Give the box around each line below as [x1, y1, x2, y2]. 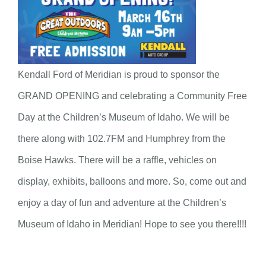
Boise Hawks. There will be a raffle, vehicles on [18, 155, 217, 166]
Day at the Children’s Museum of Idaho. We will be [18, 112, 230, 123]
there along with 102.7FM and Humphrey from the [18, 134, 226, 144]
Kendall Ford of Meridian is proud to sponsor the [18, 69, 220, 80]
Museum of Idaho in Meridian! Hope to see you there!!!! [18, 219, 246, 230]
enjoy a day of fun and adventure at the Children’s [18, 198, 226, 208]
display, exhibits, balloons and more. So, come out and [18, 176, 246, 187]
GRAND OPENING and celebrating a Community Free [18, 91, 247, 102]
